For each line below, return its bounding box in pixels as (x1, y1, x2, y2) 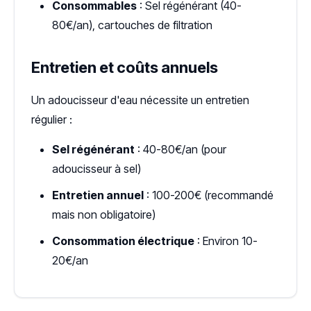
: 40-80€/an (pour (135, 142, 226, 156)
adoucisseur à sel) (52, 161, 141, 176)
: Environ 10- (194, 233, 258, 248)
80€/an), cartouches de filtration (52, 17, 212, 32)
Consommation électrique (52, 233, 194, 248)
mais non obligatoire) (52, 207, 155, 221)
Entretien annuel (52, 187, 144, 202)
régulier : (31, 112, 72, 126)
